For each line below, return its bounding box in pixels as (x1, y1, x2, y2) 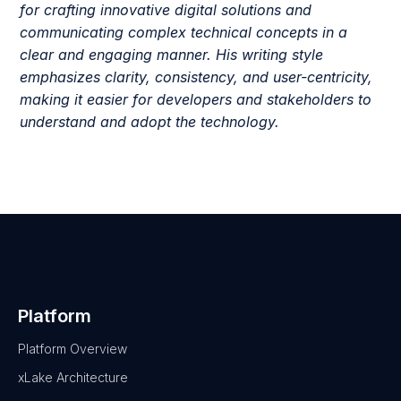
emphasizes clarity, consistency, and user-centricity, (20, 67, 373, 86)
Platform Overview (18, 340, 127, 356)
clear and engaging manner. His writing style (20, 45, 324, 64)
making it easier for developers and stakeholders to (20, 90, 372, 108)
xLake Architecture (18, 369, 128, 385)
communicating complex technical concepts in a (20, 22, 348, 41)
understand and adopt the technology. (20, 112, 280, 131)
